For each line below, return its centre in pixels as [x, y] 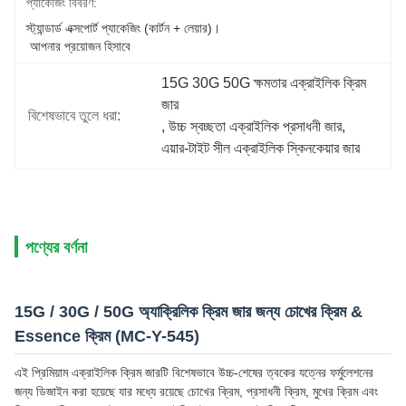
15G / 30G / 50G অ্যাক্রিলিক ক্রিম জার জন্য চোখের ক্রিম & [188, 312]
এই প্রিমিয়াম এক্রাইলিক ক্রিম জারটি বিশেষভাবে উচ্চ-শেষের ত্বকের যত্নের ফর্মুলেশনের [194, 372]
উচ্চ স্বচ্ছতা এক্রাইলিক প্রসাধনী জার [256, 126]
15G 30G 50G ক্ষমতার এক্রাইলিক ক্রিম [264, 83]
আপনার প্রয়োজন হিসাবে [80, 46]
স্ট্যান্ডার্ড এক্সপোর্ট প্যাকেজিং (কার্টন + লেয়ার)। [123, 28]
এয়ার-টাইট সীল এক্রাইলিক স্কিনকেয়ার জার [261, 148]
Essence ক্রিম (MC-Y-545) [107, 336]
